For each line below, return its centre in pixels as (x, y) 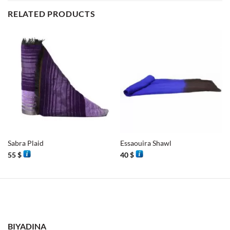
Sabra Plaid (25, 143)
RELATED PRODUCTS (52, 14)
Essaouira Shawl (146, 143)
